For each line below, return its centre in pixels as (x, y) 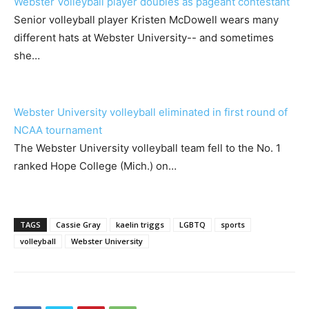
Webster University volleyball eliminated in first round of (151, 112)
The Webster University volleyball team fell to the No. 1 (147, 148)
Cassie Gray (78, 225)
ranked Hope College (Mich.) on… (95, 166)
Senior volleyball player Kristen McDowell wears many (146, 20)
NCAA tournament (58, 130)
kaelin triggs (140, 225)
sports (233, 225)
